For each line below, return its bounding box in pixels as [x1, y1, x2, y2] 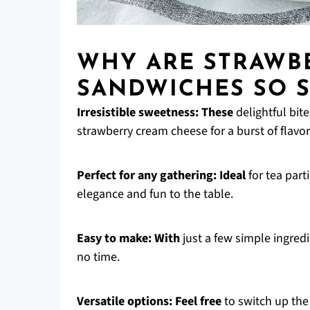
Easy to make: [77, 230, 152, 247]
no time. [77, 248, 120, 266]
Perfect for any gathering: [77, 167, 217, 184]
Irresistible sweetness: [77, 104, 199, 121]
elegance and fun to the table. [77, 185, 233, 203]
